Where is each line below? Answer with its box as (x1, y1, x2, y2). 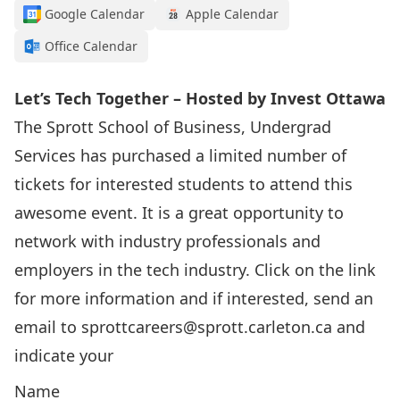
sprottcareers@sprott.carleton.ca (81, 316, 332, 337)
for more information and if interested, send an (14, 287, 373, 309)
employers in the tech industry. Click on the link (14, 259, 376, 280)
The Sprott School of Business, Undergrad (14, 116, 331, 137)
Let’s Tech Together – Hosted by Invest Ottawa (14, 87, 386, 109)
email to (14, 316, 81, 337)
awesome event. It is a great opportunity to (14, 202, 344, 223)
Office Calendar (45, 37, 137, 54)
